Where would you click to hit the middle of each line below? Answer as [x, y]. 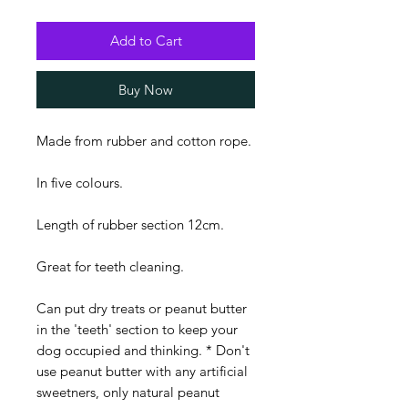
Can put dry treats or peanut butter [142, 309]
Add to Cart [146, 41]
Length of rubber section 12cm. [132, 225]
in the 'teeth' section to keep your [137, 330]
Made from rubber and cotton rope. [144, 141]
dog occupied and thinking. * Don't [143, 351]
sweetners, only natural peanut [128, 393]
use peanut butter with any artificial [142, 372]
